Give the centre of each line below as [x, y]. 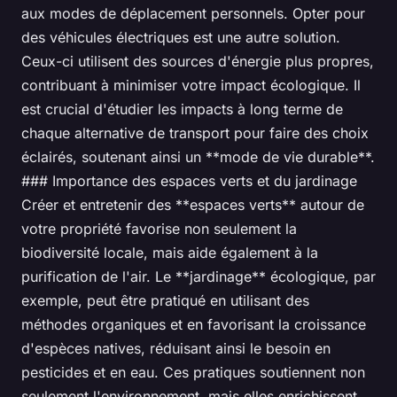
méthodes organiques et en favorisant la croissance [194, 325]
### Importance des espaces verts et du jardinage [189, 181]
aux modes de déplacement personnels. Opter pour [193, 14]
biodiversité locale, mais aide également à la [170, 253]
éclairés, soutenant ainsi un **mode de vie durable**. [198, 157]
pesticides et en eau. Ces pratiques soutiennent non [193, 373]
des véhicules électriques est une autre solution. [181, 38]
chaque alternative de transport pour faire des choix [195, 133]
